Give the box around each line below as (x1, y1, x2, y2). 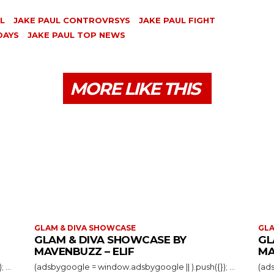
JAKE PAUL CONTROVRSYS (13, 15, 130, 25)
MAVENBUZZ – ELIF (34, 245, 134, 257)
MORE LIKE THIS (69, 78, 199, 99)
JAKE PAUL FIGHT (139, 15, 215, 25)
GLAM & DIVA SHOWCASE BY (34, 233, 187, 246)
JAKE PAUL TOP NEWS (28, 29, 125, 40)
